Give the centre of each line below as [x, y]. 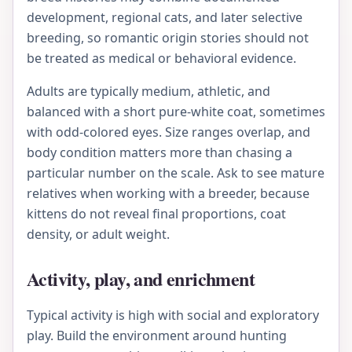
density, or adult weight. [98, 235]
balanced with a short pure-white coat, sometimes [176, 112]
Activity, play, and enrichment [141, 279]
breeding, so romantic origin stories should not [168, 38]
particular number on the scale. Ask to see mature [176, 173]
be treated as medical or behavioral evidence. [161, 59]
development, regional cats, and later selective [165, 18]
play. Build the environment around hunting [157, 336]
